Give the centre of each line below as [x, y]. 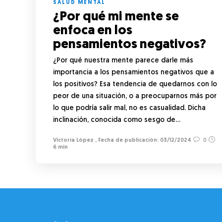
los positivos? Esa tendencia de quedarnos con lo [135, 84]
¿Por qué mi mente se [116, 17]
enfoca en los [93, 31]
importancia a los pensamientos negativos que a [134, 72]
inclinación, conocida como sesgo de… [117, 120]
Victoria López [73, 140]
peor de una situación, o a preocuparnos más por [135, 96]
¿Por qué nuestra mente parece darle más [123, 60]
